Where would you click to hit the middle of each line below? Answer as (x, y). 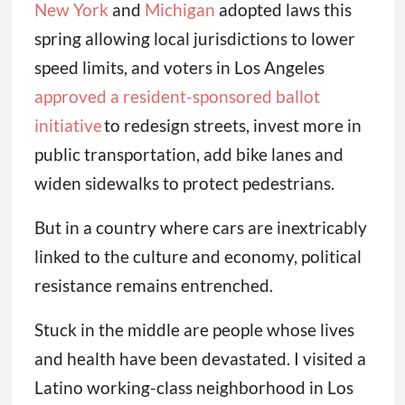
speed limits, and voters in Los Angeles (179, 68)
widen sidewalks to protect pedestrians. (184, 184)
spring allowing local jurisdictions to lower (194, 39)
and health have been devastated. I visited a (200, 359)
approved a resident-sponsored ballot (177, 97)
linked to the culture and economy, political (198, 257)
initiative (68, 126)
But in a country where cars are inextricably (200, 228)
